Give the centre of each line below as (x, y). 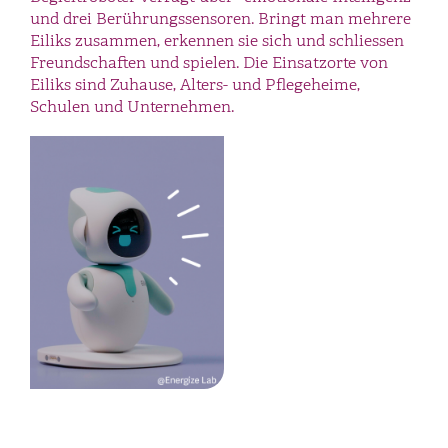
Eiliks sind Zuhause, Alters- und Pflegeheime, (195, 85)
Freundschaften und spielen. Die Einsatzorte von (209, 63)
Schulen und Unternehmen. (132, 107)
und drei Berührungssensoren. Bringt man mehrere (220, 19)
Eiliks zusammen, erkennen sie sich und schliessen (217, 41)
